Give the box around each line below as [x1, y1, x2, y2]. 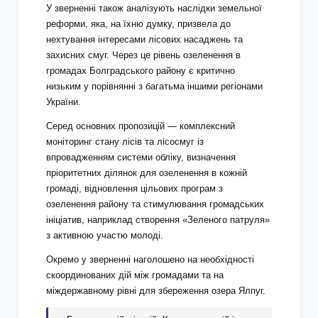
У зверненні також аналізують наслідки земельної [46, 3, 262, 14]
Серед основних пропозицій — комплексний [46, 121, 235, 132]
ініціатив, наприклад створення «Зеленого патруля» [46, 214, 270, 226]
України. [46, 97, 81, 108]
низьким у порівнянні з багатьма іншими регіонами [46, 81, 263, 92]
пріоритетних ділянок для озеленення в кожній [46, 168, 247, 179]
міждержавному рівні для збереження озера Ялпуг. [46, 285, 265, 297]
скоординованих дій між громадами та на [46, 270, 224, 281]
